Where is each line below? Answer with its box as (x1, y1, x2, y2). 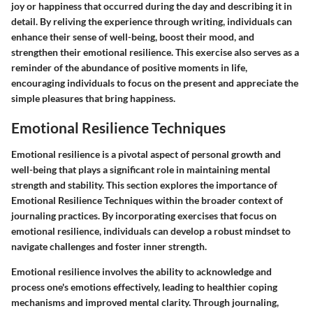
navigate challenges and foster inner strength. (11, 240, 207, 252)
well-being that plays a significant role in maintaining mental (11, 163, 270, 175)
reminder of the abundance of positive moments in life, (11, 61, 247, 74)
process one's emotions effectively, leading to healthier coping (11, 280, 277, 293)
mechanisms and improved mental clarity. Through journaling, (11, 296, 279, 308)
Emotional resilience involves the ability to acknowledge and (11, 265, 272, 277)
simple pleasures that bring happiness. (11, 92, 175, 105)
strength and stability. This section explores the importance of (11, 178, 277, 191)
